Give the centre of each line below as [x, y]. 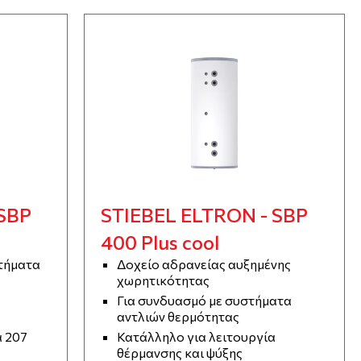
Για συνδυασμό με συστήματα [205, 301]
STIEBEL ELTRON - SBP [205, 215]
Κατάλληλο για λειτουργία [197, 337]
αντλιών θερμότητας [178, 317]
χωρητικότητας [164, 280]
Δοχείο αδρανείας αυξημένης [204, 264]
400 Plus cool [160, 243]
